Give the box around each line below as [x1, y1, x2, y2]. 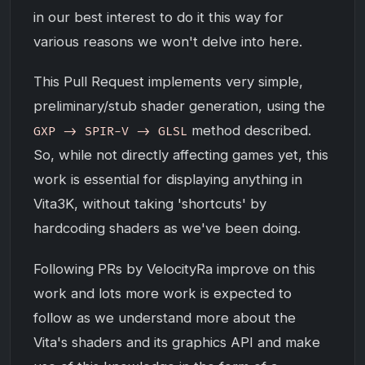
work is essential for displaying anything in [33, 171, 302, 188]
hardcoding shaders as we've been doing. [33, 220, 301, 237]
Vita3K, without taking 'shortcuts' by [33, 196, 266, 213]
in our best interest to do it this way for [33, 9, 284, 26]
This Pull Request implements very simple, [33, 73, 303, 90]
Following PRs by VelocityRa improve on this [33, 260, 315, 277]
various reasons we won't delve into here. [33, 33, 302, 51]
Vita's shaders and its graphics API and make [33, 333, 320, 350]
